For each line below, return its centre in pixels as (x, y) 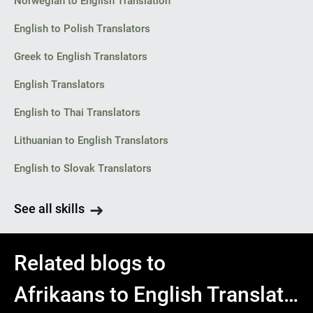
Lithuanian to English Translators (91, 140)
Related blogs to (90, 263)
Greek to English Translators (81, 57)
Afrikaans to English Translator (291, 294)
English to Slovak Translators (83, 168)
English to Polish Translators (82, 29)
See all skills (49, 209)
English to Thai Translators (77, 112)
